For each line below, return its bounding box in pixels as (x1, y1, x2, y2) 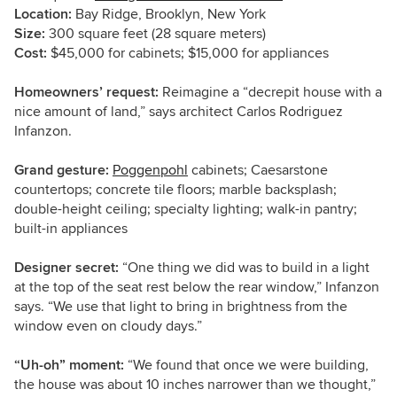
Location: (14, 4, 72, 23)
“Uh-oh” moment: (14, 355, 124, 374)
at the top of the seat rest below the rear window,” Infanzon (14, 277, 379, 296)
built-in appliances (14, 219, 128, 237)
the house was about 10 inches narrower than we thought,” (14, 375, 376, 393)
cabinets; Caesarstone (188, 160, 328, 179)
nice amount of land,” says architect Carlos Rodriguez (14, 102, 343, 121)
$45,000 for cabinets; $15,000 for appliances (47, 43, 329, 62)
